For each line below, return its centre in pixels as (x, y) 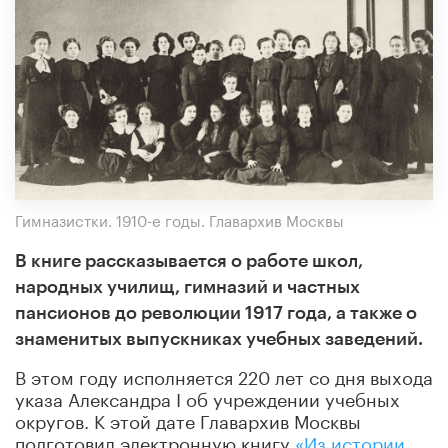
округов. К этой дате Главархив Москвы (188, 418)
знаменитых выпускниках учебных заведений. (219, 338)
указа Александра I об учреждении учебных (207, 396)
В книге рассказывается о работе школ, (189, 260)
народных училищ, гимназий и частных (187, 286)
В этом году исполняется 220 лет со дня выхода (224, 374)
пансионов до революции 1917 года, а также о (216, 312)
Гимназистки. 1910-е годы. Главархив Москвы (179, 218)
